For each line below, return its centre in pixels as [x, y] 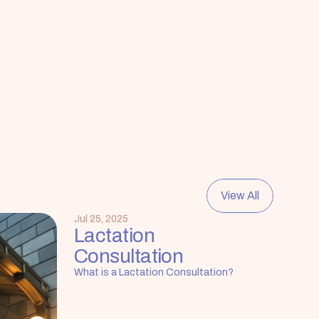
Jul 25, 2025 [101, 219]
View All [240, 195]
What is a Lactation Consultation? [154, 272]
